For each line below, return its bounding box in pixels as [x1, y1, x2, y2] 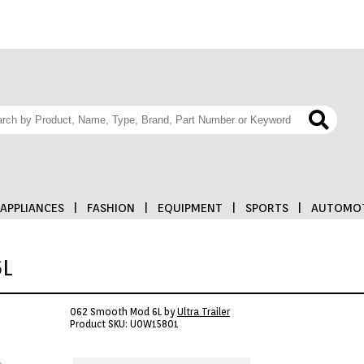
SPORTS [245, 201, 288, 215]
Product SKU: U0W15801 [70, 318, 179, 330]
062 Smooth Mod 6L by [70, 305, 177, 318]
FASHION [87, 201, 135, 215]
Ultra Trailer [177, 305, 230, 318]
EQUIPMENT [158, 201, 223, 215]
